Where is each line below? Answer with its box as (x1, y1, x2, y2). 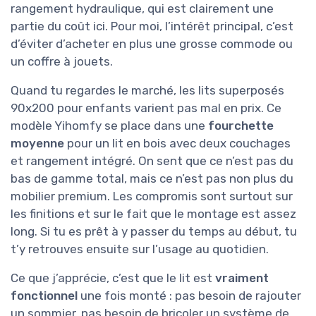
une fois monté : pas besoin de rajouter (78, 288, 301, 303)
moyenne (11, 135, 64, 150)
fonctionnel (11, 288, 78, 303)
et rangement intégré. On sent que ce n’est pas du (11, 153, 293, 168)
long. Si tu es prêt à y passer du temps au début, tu (11, 224, 297, 238)
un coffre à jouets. (11, 54, 113, 68)
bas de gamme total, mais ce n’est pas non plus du (11, 171, 293, 186)
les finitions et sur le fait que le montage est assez (11, 206, 296, 221)
